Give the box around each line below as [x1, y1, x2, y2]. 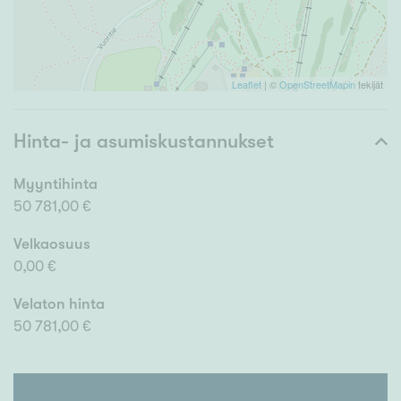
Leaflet [232, 77, 261, 92]
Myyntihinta [13, 175, 98, 193]
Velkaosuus [13, 235, 90, 253]
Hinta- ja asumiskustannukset [13, 130, 274, 153]
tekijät [355, 77, 383, 92]
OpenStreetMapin [279, 77, 355, 92]
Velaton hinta [13, 295, 105, 313]
